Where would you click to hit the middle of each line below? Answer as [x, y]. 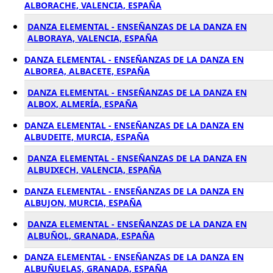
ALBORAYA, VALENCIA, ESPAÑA [93, 38]
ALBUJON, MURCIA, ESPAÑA [83, 203]
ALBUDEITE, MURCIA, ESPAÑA [87, 137]
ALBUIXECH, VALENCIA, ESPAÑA [94, 170]
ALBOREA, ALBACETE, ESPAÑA [87, 71]
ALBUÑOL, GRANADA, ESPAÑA [91, 236]
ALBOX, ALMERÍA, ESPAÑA [83, 104]
